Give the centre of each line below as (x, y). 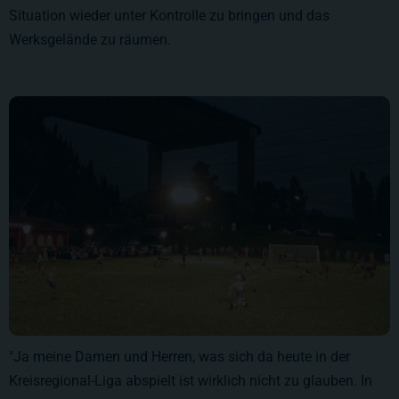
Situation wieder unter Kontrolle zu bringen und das (169, 16)
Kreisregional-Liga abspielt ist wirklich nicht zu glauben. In (191, 381)
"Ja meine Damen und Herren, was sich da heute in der (179, 357)
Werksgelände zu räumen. (90, 40)
